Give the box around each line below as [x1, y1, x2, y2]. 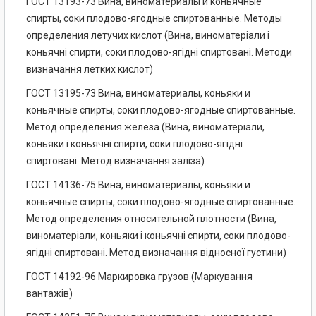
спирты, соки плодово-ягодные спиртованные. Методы [26, 13, 282, 25]
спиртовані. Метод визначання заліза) [26, 155, 205, 167]
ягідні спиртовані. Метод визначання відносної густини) [26, 247, 286, 259]
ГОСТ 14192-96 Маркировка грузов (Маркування [26, 271, 253, 283]
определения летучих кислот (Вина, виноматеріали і [26, 30, 269, 42]
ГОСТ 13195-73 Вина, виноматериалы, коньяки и [26, 87, 250, 99]
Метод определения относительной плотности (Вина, [26, 213, 276, 225]
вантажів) [26, 288, 73, 300]
